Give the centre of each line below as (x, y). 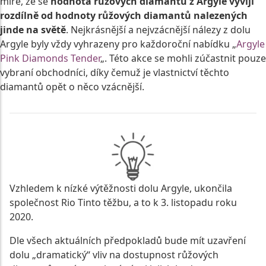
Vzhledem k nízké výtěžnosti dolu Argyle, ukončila (121, 189)
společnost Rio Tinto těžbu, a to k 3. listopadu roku (123, 203)
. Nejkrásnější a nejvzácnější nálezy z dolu (158, 30)
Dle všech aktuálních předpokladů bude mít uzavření (128, 241)
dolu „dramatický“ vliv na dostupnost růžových (114, 255)
